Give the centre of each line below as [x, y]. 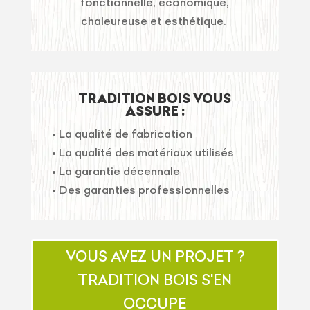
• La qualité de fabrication [122, 134]
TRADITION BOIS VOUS [155, 99]
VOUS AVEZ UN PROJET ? [155, 257]
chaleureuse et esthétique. [155, 21]
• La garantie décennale [116, 171]
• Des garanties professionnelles [140, 190]
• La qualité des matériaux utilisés [143, 153]
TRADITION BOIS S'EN [155, 280]
